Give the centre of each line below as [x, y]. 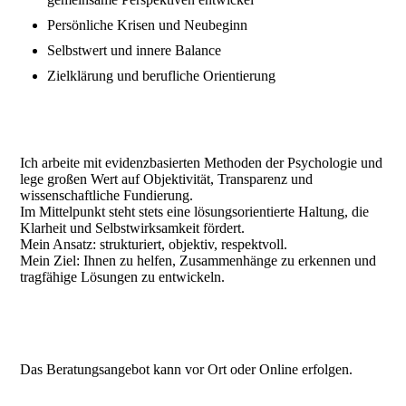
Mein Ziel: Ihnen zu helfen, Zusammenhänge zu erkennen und [198, 261]
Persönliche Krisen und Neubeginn [148, 25]
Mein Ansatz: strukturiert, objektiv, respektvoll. [154, 245]
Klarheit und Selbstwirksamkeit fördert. [133, 228]
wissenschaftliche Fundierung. [107, 196]
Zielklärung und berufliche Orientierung [162, 76]
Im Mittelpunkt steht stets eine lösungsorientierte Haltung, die [195, 212]
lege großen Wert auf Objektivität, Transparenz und [167, 179]
